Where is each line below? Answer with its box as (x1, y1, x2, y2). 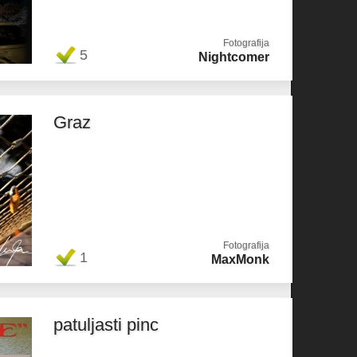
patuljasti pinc (53, 315, 159, 335)
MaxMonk (211, 253, 269, 266)
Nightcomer (198, 50, 269, 64)
